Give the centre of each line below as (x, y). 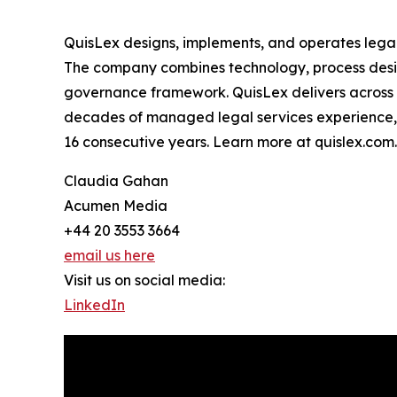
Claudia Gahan (116, 180)
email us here (109, 255)
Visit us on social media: (144, 280)
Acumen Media (116, 205)
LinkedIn (94, 304)
